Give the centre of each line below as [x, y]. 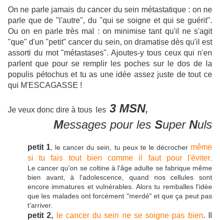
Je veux [21, 110]
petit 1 [39, 147]
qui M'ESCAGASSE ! [45, 85]
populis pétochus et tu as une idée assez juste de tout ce [110, 74]
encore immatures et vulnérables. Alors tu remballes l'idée [120, 186]
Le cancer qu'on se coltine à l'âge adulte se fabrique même [120, 168]
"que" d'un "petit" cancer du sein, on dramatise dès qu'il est [110, 42]
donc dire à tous [64, 110]
